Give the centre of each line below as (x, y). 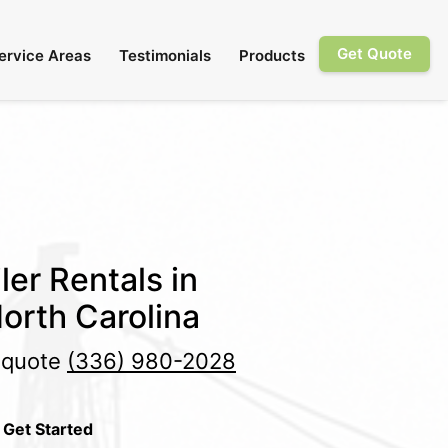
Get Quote (374, 53)
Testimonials (165, 55)
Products (272, 55)
